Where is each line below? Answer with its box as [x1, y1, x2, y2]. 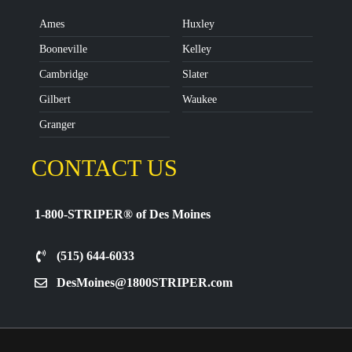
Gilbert [39, 93, 71, 106]
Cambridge [39, 68, 88, 81]
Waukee [182, 93, 217, 106]
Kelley [182, 43, 211, 56]
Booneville [39, 43, 87, 56]
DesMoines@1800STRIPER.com [57, 276, 233, 290]
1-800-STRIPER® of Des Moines [31, 207, 211, 222]
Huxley [182, 18, 214, 31]
